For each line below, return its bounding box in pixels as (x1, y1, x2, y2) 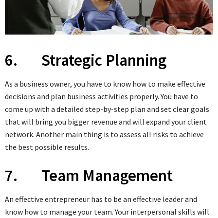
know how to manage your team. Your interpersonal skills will (5, 206, 209, 217)
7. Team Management (5, 165, 173, 185)
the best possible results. (5, 142, 89, 152)
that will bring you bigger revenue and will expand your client (5, 116, 207, 127)
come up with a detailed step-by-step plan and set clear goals (5, 104, 209, 114)
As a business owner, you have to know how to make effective (5, 78, 205, 89)
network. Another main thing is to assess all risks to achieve (5, 129, 204, 139)
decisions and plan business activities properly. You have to (5, 91, 198, 101)
